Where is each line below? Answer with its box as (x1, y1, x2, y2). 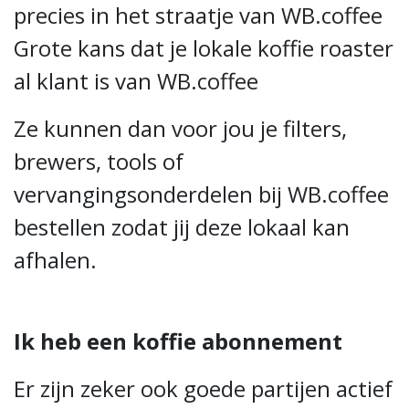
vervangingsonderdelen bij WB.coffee (14, 179, 389, 209)
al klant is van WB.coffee (14, 66, 264, 96)
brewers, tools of (14, 146, 184, 176)
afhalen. (14, 245, 102, 275)
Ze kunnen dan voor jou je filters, (14, 113, 347, 143)
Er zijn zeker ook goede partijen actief (14, 373, 393, 404)
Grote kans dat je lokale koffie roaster (14, 33, 393, 63)
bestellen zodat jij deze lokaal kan (14, 212, 350, 242)
